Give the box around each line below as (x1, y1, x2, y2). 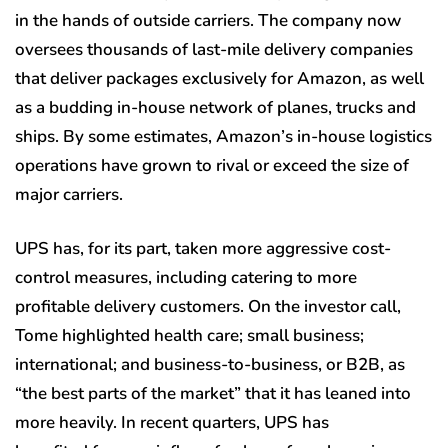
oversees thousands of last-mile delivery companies (15, 37, 413, 61)
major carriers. (15, 182, 123, 206)
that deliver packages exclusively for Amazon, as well (15, 66, 424, 90)
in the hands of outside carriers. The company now (15, 8, 401, 32)
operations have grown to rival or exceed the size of (15, 153, 409, 177)
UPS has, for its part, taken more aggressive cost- (15, 236, 391, 260)
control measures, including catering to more (15, 265, 357, 289)
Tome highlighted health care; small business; (15, 323, 364, 347)
